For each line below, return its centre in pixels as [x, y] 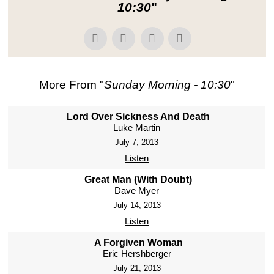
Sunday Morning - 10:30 [167, 84]
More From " [72, 84]
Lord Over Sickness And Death [139, 116]
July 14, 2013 [137, 205]
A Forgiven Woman [138, 242]
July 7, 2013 [137, 142]
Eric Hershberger [137, 253]
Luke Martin [137, 127]
